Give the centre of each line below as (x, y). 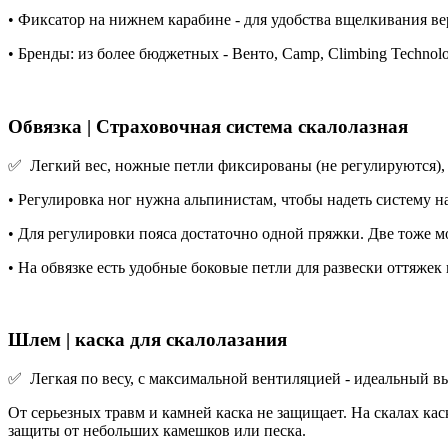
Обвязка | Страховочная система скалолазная (208, 126)
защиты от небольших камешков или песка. (159, 430)
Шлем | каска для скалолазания (147, 340)
